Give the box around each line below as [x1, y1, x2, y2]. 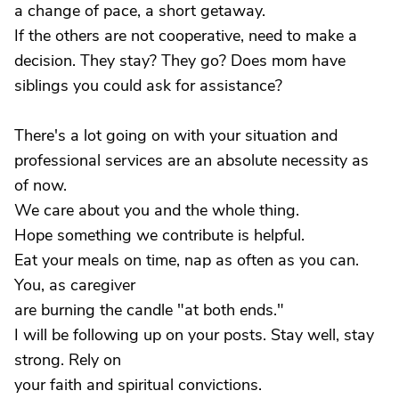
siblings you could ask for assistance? [14, 75, 282, 96]
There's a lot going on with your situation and [14, 125, 338, 146]
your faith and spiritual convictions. [14, 374, 262, 395]
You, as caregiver [14, 274, 135, 296]
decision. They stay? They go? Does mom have [14, 50, 346, 71]
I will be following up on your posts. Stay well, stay [14, 324, 374, 346]
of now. [14, 175, 67, 196]
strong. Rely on [14, 349, 121, 370]
